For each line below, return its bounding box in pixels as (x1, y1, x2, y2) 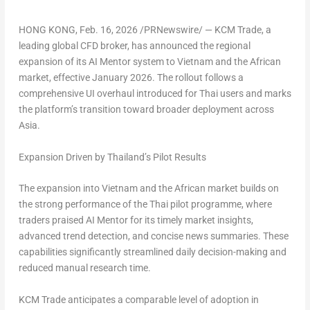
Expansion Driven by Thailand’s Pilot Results (18, 151, 206, 163)
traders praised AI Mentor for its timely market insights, (18, 215, 253, 226)
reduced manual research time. (18, 262, 151, 274)
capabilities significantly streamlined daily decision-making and (18, 246, 286, 258)
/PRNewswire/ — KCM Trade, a (137, 24, 271, 36)
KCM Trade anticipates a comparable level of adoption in (18, 293, 259, 305)
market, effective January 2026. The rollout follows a (18, 72, 244, 84)
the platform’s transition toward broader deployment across (18, 104, 274, 116)
